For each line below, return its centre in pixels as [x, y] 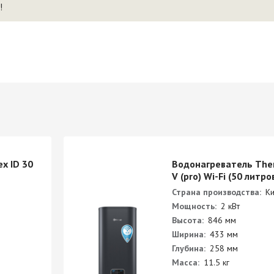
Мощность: [194, 206]
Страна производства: [217, 192]
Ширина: [189, 234]
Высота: [188, 220]
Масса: [186, 262]
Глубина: [189, 248]
